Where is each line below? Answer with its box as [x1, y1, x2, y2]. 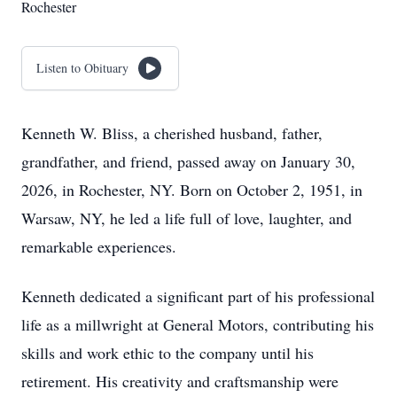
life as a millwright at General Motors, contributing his [21, 314, 374, 335]
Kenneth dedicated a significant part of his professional [21, 285, 375, 307]
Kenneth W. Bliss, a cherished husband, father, [21, 122, 323, 144]
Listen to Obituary [36, 59, 128, 76]
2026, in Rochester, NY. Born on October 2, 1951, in [21, 179, 362, 200]
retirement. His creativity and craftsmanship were [21, 370, 339, 392]
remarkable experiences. [21, 236, 176, 257]
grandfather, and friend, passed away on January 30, [21, 151, 355, 172]
